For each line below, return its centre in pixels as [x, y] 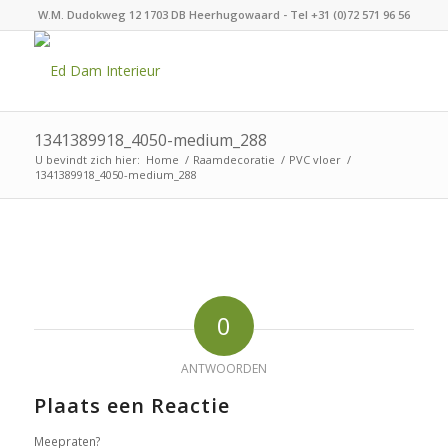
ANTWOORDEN [223, 368]
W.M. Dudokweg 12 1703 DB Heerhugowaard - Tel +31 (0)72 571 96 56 [223, 14]
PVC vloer [314, 159]
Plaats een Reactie [131, 405]
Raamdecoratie [233, 159]
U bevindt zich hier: [87, 159]
